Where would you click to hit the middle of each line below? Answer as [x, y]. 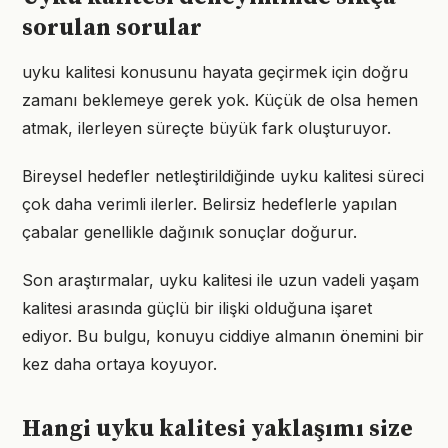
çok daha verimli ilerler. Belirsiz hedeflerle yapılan [209, 204]
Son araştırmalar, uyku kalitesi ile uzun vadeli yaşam [220, 280]
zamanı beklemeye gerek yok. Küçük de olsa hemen [220, 100]
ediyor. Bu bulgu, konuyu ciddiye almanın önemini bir [223, 336]
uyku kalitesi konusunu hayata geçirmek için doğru [215, 72]
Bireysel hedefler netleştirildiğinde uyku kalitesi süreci [223, 176]
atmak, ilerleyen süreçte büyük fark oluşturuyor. [206, 128]
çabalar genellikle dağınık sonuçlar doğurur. [189, 232]
